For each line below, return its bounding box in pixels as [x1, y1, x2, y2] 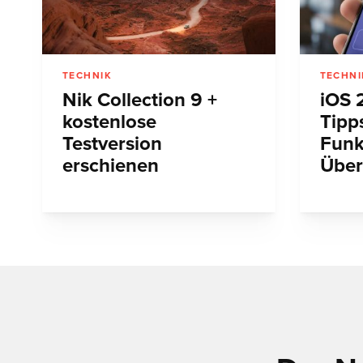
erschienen [62, 154, 159, 178]
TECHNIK [62, 70, 113, 82]
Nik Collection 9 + [62, 88, 217, 113]
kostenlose [62, 110, 156, 135]
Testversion [62, 132, 162, 156]
